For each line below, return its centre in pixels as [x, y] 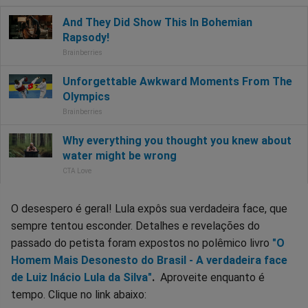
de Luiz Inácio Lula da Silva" [81, 277]
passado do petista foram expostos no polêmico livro [142, 243]
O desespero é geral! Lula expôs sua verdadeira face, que [149, 208]
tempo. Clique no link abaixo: [79, 294]
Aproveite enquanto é [210, 277]
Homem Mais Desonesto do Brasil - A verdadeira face [149, 260]
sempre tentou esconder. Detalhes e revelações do [135, 225]
